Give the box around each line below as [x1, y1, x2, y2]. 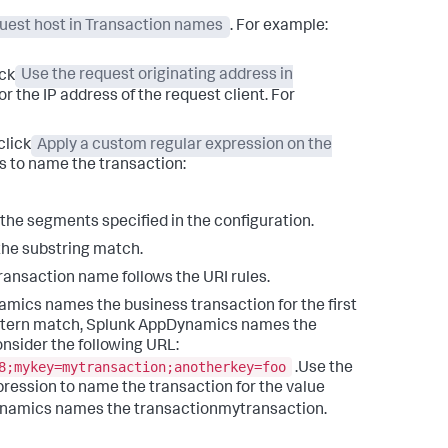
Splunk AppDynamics [86, 319, 238, 336]
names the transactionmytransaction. [52, 402, 327, 419]
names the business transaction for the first [42, 299, 357, 316]
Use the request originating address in [21, 68, 294, 85]
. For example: [229, 19, 328, 35]
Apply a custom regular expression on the [37, 138, 333, 155]
